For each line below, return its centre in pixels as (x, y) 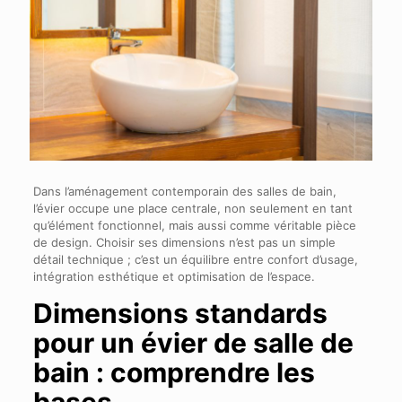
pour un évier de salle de (193, 342)
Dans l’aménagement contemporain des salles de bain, (184, 191)
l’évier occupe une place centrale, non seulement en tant (192, 208)
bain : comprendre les (174, 372)
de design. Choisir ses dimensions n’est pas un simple (184, 242)
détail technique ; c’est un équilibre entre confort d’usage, (195, 259)
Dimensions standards (180, 313)
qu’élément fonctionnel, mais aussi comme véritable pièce (194, 225)
